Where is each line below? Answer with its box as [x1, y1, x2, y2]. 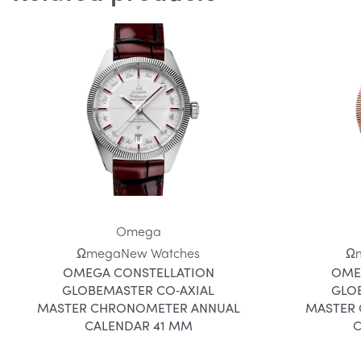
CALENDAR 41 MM [84, 315, 193, 334]
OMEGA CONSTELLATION [62, 262, 214, 281]
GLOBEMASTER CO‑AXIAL [62, 280, 215, 299]
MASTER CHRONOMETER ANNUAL [36, 297, 240, 317]
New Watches [121, 243, 201, 262]
